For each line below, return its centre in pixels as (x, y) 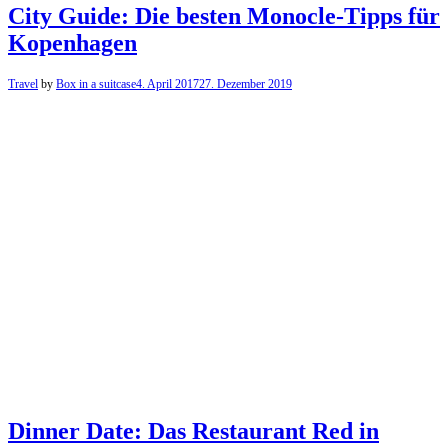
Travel (23, 83)
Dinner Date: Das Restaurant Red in (193, 430)
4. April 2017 (167, 83)
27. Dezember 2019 (245, 83)
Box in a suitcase (96, 83)
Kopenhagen (72, 43)
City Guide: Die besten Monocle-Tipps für (224, 16)
